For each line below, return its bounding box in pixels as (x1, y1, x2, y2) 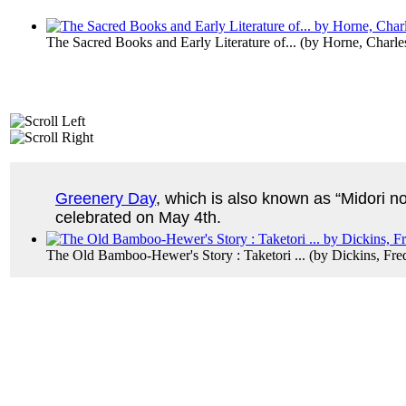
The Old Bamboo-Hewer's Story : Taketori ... (46, 247, 305, 264)
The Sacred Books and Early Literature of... (46, 34, 296, 51)
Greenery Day (55, 189, 156, 208)
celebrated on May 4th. (55, 208, 230, 227)
